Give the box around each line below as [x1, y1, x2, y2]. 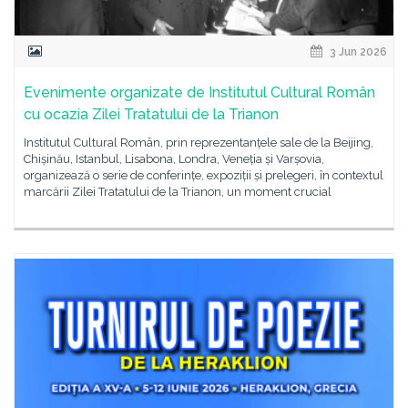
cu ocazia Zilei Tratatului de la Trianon [24, 106, 279, 123]
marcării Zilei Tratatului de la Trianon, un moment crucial [24, 185, 331, 199]
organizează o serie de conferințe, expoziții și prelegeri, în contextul [24, 168, 383, 182]
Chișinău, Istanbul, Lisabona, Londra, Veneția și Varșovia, [24, 152, 324, 166]
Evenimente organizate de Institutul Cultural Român [24, 84, 375, 101]
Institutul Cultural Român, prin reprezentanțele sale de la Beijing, [24, 136, 373, 149]
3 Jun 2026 [327, 46, 387, 58]
